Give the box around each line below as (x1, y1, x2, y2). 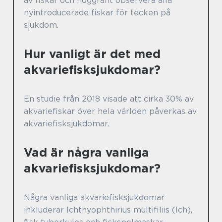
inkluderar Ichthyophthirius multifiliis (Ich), (24, 205, 192, 215)
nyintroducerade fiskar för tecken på (24, 7, 170, 17)
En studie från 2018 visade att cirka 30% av (24, 94, 194, 104)
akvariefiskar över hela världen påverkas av (24, 106, 197, 116)
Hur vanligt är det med (24, 46, 161, 61)
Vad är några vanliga (24, 145, 149, 160)
